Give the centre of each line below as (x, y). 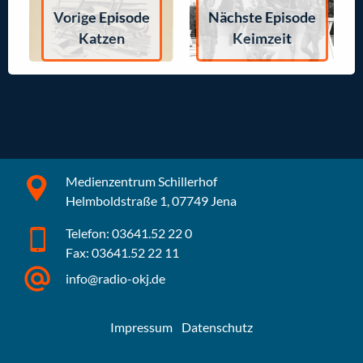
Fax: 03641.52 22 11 (123, 252)
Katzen (101, 38)
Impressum (141, 327)
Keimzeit (262, 38)
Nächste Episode (262, 17)
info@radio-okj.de (116, 278)
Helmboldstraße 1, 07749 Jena (152, 201)
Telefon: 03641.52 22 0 (129, 233)
